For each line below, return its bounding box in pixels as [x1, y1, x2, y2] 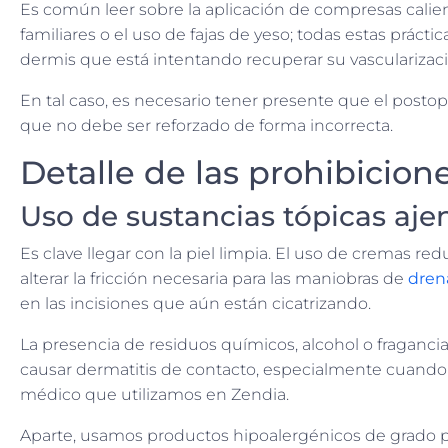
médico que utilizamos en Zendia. [20, 385, 289, 405]
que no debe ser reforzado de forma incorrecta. [20, 116, 393, 136]
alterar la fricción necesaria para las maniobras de [20, 269, 408, 289]
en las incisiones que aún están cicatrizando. [20, 294, 371, 314]
